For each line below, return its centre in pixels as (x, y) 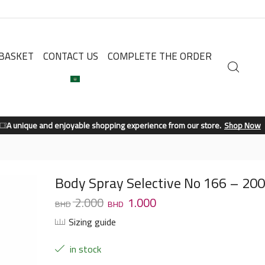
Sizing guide (92, 222)
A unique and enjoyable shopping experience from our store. (114, 125)
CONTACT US (71, 56)
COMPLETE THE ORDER (160, 56)
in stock (84, 249)
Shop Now (243, 125)
